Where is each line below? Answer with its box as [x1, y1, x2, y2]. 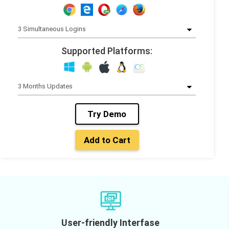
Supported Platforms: [61, 45, 152, 56]
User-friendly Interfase [61, 217, 159, 228]
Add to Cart [112, 134, 130, 145]
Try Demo [103, 108, 126, 119]
